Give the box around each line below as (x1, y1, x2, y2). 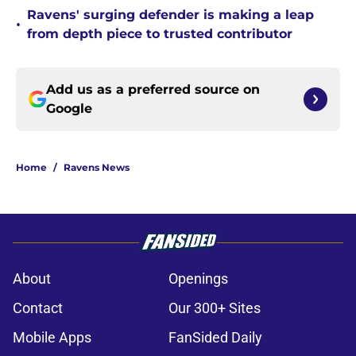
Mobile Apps (13, 329, 91, 346)
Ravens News (64, 161, 130, 174)
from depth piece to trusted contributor (27, 26, 292, 42)
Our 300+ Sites (168, 300, 261, 317)
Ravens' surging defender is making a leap (27, 7, 314, 23)
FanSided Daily (168, 329, 262, 346)
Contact (13, 300, 63, 317)
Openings (168, 270, 228, 288)
